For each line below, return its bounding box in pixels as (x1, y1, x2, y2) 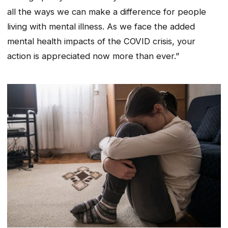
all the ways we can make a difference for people (7, 7, 206, 17)
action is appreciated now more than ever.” (7, 51, 179, 62)
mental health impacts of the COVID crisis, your (7, 36, 195, 47)
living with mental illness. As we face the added (7, 21, 195, 32)
